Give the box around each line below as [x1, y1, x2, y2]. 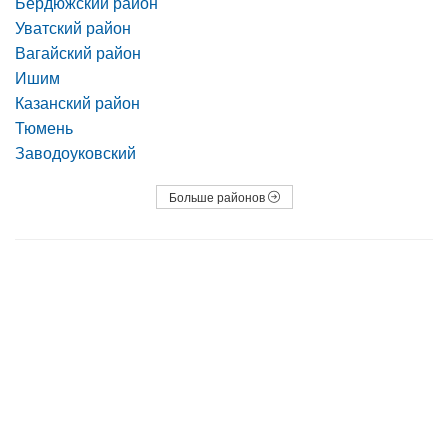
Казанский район [15, 91, 140, 114]
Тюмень [15, 116, 73, 139]
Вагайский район [15, 41, 141, 64]
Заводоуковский [15, 141, 136, 164]
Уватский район [15, 16, 131, 39]
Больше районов [168, 188, 268, 205]
